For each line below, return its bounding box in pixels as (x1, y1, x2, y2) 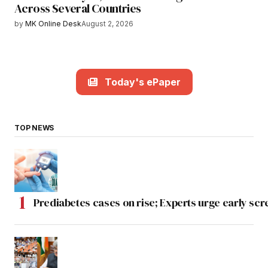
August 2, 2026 (81, 19, 133, 29)
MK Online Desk (25, 19, 81, 29)
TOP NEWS (14, 123, 54, 132)
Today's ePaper (104, 75, 181, 88)
